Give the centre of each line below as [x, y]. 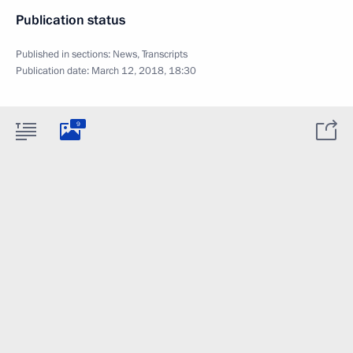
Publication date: [54, 71]
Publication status [71, 20]
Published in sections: [64, 54]
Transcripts [165, 54]
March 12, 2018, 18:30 [144, 71]
